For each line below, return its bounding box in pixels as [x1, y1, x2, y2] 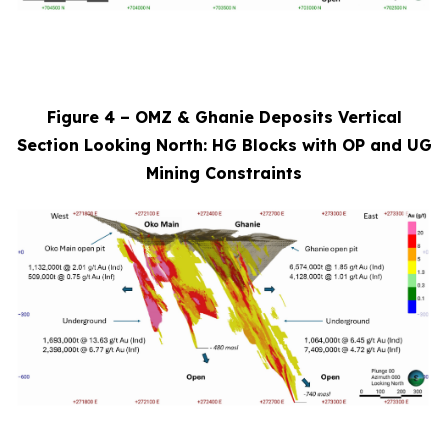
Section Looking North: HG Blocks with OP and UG [16, 134, 432, 155]
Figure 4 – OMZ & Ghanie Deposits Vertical [46, 106, 402, 127]
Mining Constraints [146, 162, 302, 183]
